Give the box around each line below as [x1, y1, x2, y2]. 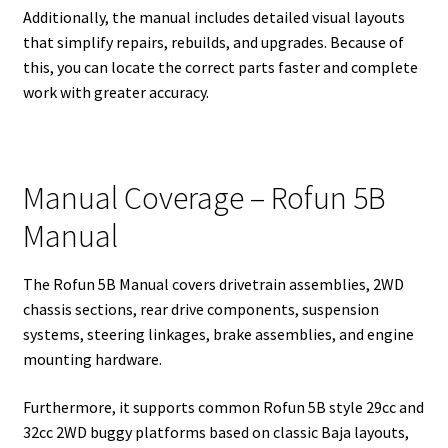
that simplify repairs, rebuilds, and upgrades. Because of [22, 32, 404, 53]
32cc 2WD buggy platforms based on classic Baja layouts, [22, 421, 409, 442]
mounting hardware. [22, 348, 162, 369]
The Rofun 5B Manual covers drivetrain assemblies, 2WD [22, 273, 404, 294]
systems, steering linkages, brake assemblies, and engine [22, 323, 414, 344]
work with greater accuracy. [22, 82, 209, 103]
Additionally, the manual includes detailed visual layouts [22, 7, 405, 28]
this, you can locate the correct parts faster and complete [22, 57, 418, 78]
